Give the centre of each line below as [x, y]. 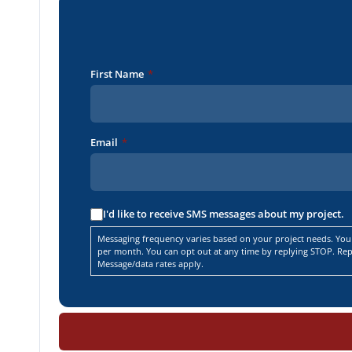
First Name [117, 74]
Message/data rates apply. [150, 263]
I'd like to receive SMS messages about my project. [224, 214]
